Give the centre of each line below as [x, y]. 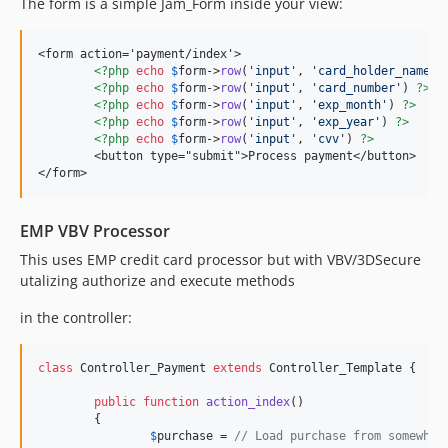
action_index [248, 402]
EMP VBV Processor [95, 231]
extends [237, 368]
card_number [356, 88]
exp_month [349, 105]
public [115, 402]
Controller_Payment [143, 368]
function [171, 402]
